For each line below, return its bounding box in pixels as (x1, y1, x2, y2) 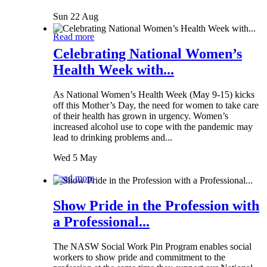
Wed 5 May (53, 153, 97, 163)
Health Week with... (53, 61, 174, 77)
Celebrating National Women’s (53, 45, 242, 61)
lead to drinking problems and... (53, 132, 172, 143)
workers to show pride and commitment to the (53, 252, 225, 263)
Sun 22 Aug (53, 11, 98, 22)
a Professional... (53, 213, 150, 229)
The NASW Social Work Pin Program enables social (53, 241, 252, 252)
